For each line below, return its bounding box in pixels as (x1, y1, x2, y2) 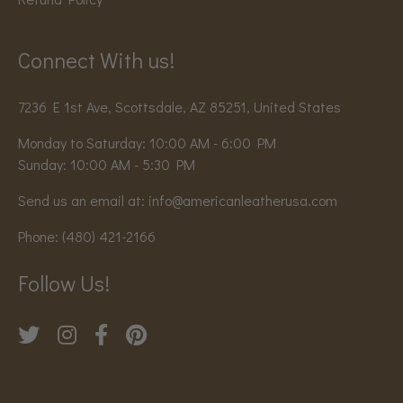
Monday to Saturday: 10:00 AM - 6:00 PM (18, 133, 276, 153)
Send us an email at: (18, 191, 148, 210)
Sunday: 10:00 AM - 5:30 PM (18, 155, 195, 175)
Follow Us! (18, 269, 110, 298)
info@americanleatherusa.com (148, 191, 337, 210)
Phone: (18, 227, 62, 246)
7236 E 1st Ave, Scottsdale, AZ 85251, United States (18, 97, 341, 117)
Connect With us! (18, 46, 175, 75)
